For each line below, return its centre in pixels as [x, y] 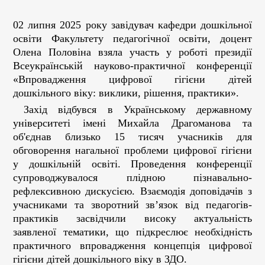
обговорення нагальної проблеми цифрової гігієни [132, 150]
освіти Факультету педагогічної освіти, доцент [132, 38]
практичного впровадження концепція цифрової [132, 245]
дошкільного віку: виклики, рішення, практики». [126, 93]
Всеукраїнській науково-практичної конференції [132, 66]
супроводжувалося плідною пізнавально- [132, 177]
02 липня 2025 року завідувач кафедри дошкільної [132, 25]
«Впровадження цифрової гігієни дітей [132, 79]
